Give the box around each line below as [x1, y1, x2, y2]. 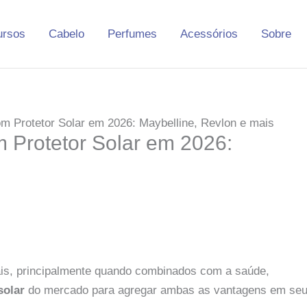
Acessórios [180, 27, 238, 40]
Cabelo [49, 27, 84, 40]
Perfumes [108, 27, 157, 40]
